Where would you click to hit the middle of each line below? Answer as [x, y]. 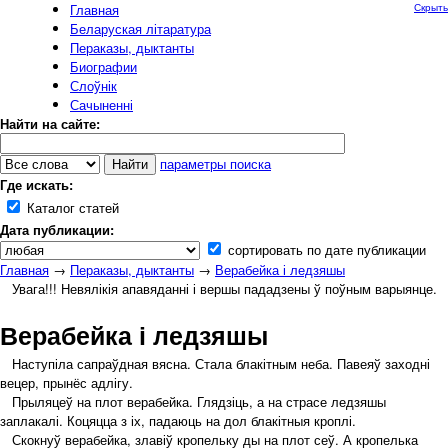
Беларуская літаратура [140, 28]
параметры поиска [215, 163]
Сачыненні [101, 104]
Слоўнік [93, 85]
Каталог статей [71, 207]
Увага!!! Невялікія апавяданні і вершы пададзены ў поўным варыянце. [224, 288]
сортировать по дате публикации [325, 249]
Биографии [103, 66]
